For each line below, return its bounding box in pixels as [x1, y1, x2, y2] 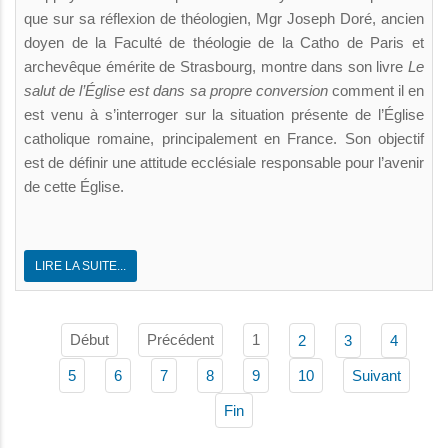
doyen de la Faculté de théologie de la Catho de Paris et [24, 33, 424, 51]
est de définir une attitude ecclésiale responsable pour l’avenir [24, 153, 424, 171]
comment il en [327, 81, 425, 99]
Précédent [147, 331, 214, 349]
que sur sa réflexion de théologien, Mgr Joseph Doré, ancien [24, 9, 424, 27]
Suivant [351, 366, 401, 384]
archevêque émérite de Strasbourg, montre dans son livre [24, 57, 408, 75]
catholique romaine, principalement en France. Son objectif [24, 129, 424, 147]
